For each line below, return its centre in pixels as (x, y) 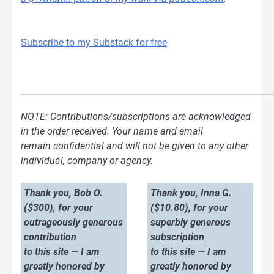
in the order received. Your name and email (112, 131)
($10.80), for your (189, 208)
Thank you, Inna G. (191, 193)
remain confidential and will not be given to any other (135, 146)
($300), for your (58, 208)
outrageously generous (73, 223)
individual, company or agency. (87, 161)
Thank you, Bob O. (63, 193)
